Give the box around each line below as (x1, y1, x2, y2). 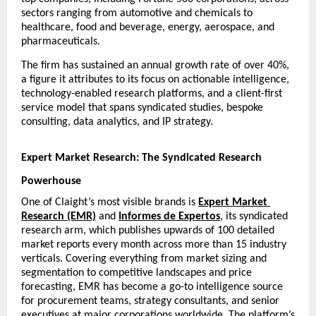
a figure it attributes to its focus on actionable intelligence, (21, 73, 289, 85)
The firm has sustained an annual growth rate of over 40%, (21, 59, 289, 71)
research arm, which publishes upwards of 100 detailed (21, 224, 274, 236)
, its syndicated (220, 210, 288, 222)
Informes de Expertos (119, 210, 220, 222)
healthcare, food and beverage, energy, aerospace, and (21, 22, 274, 34)
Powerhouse (21, 175, 81, 187)
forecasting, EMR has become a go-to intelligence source (21, 281, 283, 293)
